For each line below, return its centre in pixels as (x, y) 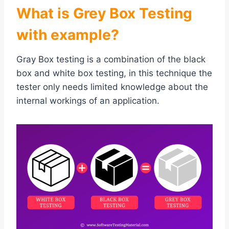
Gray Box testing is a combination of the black (111, 60)
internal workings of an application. (88, 101)
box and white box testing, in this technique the (114, 73)
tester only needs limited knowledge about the (112, 87)
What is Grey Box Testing (104, 14)
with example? (68, 35)
